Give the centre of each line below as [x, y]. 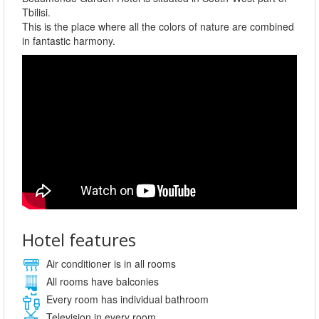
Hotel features [79, 239]
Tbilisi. [38, 12]
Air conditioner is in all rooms [110, 263]
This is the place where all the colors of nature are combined [158, 26]
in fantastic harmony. [72, 40]
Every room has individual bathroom [126, 299]
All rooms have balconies [101, 281]
